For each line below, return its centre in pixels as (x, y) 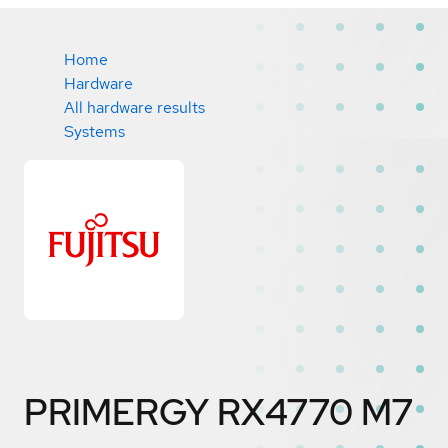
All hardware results (134, 107)
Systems (94, 131)
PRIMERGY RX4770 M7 (218, 411)
